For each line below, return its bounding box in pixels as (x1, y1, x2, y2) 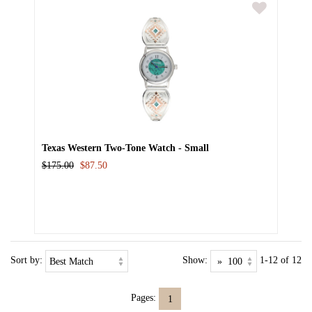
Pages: (131, 292, 156, 304)
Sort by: (10, 254, 42, 266)
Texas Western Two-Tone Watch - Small (42, 142, 209, 154)
